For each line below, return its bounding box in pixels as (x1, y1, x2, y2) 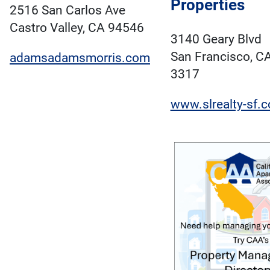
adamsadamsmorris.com (10, 50, 150, 65)
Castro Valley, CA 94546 (10, 20, 144, 35)
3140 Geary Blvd (170, 31, 262, 46)
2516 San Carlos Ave (10, 2, 125, 17)
